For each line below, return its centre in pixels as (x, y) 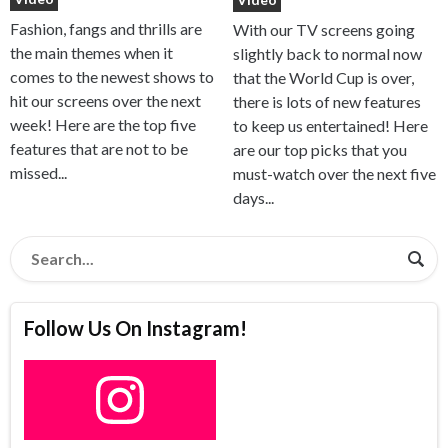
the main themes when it (91, 53)
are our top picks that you (319, 149)
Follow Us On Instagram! (136, 328)
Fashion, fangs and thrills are (106, 29)
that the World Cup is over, (323, 77)
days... (253, 197)
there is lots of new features (326, 101)
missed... (38, 173)
